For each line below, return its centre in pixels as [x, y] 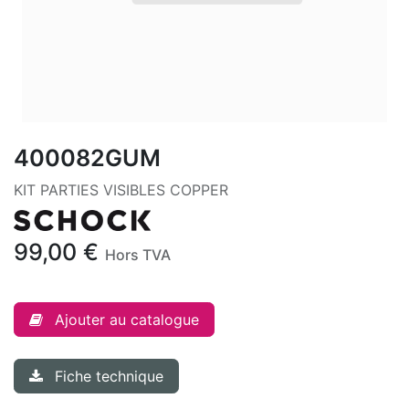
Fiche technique [109, 377]
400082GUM [87, 158]
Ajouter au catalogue [127, 320]
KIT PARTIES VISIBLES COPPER [121, 190]
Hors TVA [138, 255]
